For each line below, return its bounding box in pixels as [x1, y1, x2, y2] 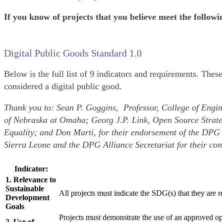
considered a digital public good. [4, 81, 124, 91]
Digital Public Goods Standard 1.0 [4, 47, 144, 58]
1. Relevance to [5, 175, 56, 184]
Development [5, 193, 50, 202]
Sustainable [5, 184, 44, 193]
